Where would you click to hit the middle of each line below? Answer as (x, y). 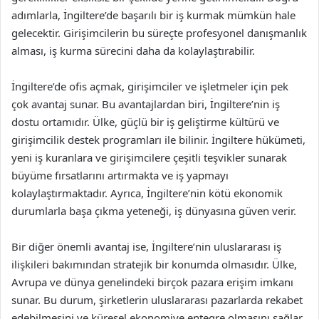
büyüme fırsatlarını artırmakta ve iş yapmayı (120, 175)
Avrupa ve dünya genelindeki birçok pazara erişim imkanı (152, 282)
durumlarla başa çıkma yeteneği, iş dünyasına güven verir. (154, 211)
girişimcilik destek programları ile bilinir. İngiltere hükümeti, (158, 140)
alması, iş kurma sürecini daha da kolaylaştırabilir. (133, 51)
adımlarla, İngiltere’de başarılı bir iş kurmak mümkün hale (153, 15)
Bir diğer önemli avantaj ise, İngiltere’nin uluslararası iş (146, 246)
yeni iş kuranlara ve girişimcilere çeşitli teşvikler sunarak (149, 157)
